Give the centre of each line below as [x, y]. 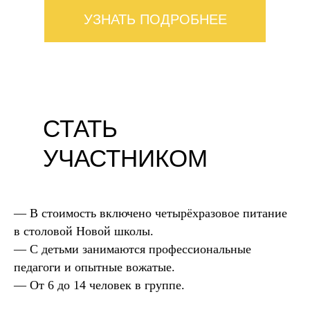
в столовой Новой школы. [84, 231]
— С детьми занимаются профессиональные [133, 249]
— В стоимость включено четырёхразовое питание [151, 213]
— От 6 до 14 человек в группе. [99, 285]
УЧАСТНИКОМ [125, 158]
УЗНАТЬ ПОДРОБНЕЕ [155, 19]
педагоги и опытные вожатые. [94, 267]
